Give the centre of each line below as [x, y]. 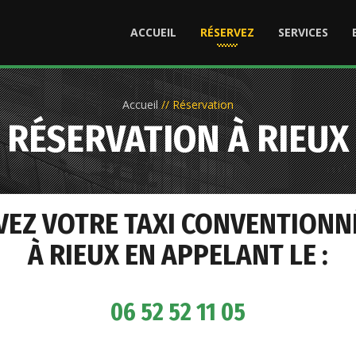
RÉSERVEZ [227, 32]
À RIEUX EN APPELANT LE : [178, 255]
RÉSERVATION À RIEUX [178, 139]
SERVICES [303, 32]
